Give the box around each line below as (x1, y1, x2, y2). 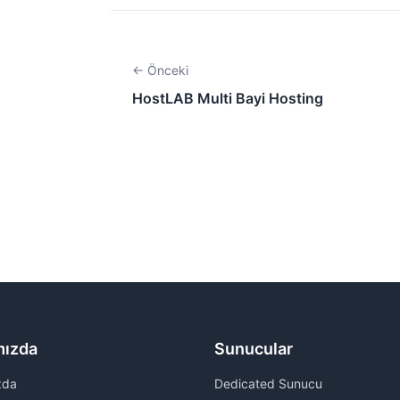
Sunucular (214, 338, 293, 358)
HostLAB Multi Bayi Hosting (132, 88, 323, 107)
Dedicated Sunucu (214, 375, 322, 391)
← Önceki (132, 62, 188, 78)
